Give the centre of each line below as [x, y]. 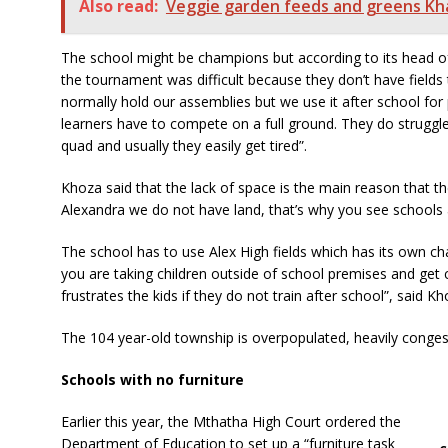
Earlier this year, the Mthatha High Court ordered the [230, 421]
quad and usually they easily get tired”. [183, 145]
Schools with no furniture [152, 379]
